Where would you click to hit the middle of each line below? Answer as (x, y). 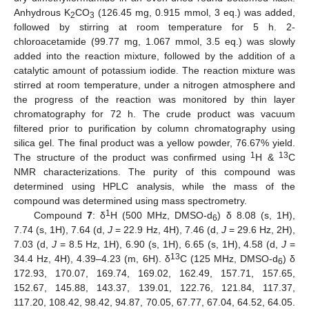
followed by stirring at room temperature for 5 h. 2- (154, 27)
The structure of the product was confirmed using (132, 157)
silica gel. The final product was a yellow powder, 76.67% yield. (154, 142)
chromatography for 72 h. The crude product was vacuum (154, 113)
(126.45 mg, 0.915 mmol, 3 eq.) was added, (195, 12)
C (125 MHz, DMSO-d (229, 258)
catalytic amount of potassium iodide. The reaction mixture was (154, 70)
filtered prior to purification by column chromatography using (154, 128)
